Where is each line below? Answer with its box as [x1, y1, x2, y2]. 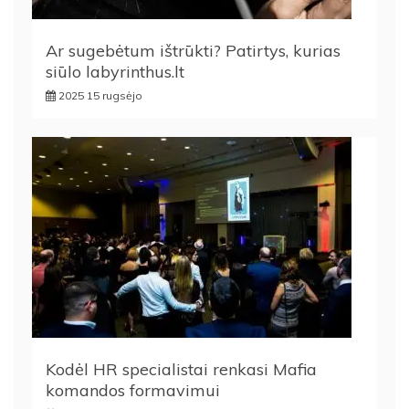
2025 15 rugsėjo [58, 88, 142, 102]
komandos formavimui [46, 379, 220, 401]
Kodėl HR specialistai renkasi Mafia [46, 358, 317, 380]
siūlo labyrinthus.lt [46, 60, 184, 82]
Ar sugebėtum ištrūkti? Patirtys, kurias [46, 39, 341, 61]
